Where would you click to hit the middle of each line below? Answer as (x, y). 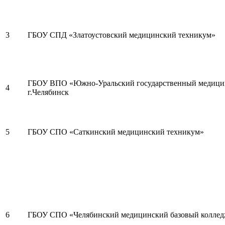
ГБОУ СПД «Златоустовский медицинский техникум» (122, 35)
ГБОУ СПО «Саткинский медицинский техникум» (116, 132)
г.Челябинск (48, 92)
